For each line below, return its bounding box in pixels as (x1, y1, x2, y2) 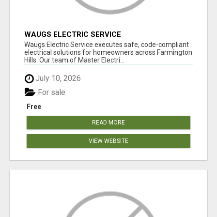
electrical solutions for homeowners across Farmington (24, 48, 192, 57)
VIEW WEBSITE (89, 137, 128, 144)
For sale (36, 87, 65, 97)
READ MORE (92, 119, 125, 126)
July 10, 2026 (33, 74, 81, 83)
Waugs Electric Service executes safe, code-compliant (24, 41, 189, 49)
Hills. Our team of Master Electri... (24, 56, 124, 64)
